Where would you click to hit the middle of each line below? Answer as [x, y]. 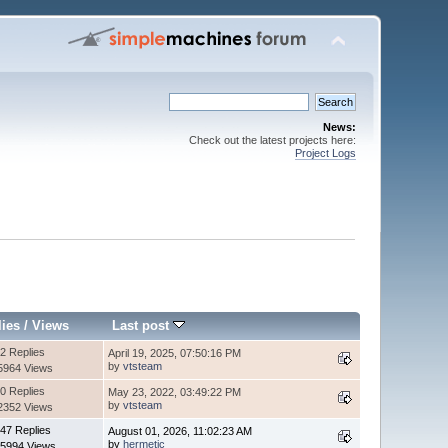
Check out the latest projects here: [272, 140]
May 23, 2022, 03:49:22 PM [175, 391]
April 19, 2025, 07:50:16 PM [175, 352]
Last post [143, 325]
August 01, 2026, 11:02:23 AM [180, 430]
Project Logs [325, 153]
